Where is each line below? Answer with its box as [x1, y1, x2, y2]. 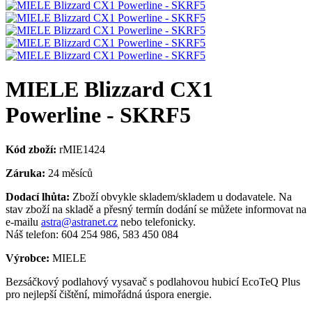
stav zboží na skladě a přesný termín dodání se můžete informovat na [6, 203, 306, 215]
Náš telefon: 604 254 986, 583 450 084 [6, 228, 178, 240]
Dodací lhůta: [6, 190, 70, 203]
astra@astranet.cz [41, 215, 118, 228]
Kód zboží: [6, 143, 56, 155]
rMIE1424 [56, 143, 105, 155]
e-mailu [6, 215, 41, 228]
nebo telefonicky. [118, 215, 196, 228]
